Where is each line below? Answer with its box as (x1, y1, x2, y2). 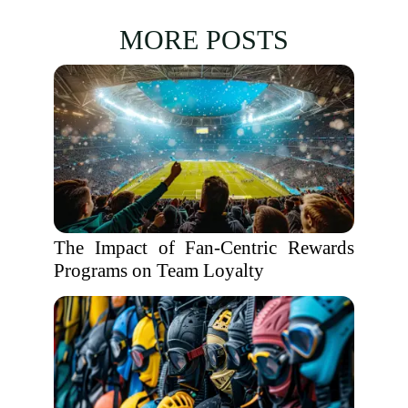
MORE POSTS (119, 25, 289, 55)
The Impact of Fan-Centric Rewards (54, 237, 354, 259)
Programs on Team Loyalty (54, 260, 264, 281)
